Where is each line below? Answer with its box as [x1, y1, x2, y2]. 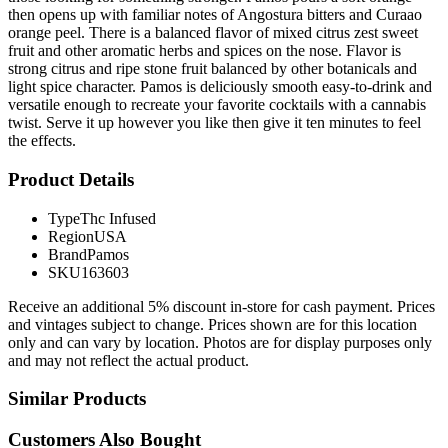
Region [48, 227, 94, 245]
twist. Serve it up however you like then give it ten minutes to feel [8, 114, 421, 132]
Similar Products [8, 388, 146, 410]
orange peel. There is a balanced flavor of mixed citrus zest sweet [8, 24, 418, 42]
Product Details [8, 168, 134, 190]
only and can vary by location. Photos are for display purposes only [8, 333, 432, 351]
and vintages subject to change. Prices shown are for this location [8, 315, 417, 333]
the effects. [8, 132, 76, 150]
